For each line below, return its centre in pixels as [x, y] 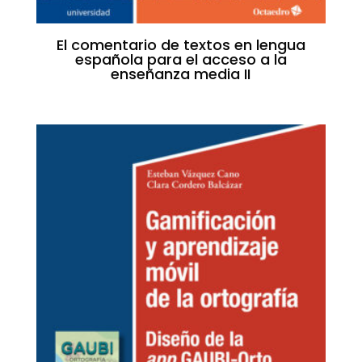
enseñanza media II [181, 74]
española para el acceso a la [181, 59]
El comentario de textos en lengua [181, 44]
